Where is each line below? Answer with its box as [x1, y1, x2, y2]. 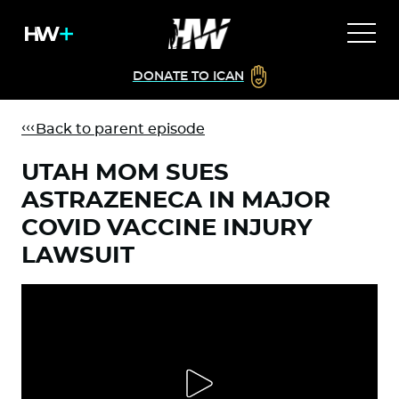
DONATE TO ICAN [132, 70, 244, 83]
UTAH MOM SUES [21, 161, 229, 184]
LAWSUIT [21, 244, 134, 267]
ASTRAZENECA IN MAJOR [21, 189, 330, 212]
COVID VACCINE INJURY [21, 216, 313, 240]
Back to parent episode [21, 122, 205, 136]
